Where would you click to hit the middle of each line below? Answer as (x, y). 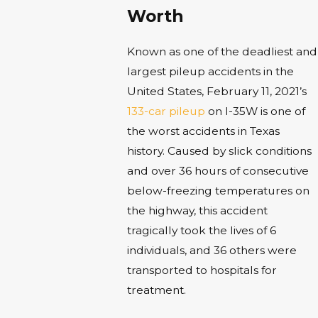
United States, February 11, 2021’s (216, 92)
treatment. (156, 290)
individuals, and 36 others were (212, 251)
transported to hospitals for (202, 270)
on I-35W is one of (255, 111)
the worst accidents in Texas (203, 131)
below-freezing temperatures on (218, 191)
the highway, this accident (197, 211)
